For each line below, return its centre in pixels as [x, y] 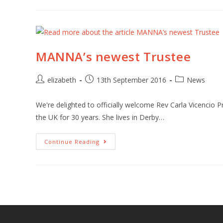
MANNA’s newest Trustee [113, 57]
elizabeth [62, 80]
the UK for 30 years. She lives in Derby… [100, 117]
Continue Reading [72, 142]
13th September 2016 [131, 80]
